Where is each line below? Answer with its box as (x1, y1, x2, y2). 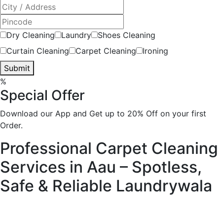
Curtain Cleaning (6, 45, 69, 56)
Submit (4, 63, 30, 73)
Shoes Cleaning (98, 30, 155, 40)
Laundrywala (116, 176, 212, 195)
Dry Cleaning (6, 30, 55, 40)
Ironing (143, 45, 168, 56)
